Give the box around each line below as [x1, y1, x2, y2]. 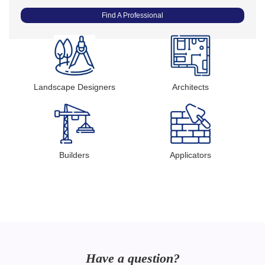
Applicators [170, 150, 212, 160]
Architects [172, 82, 209, 92]
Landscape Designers [33, 82, 115, 92]
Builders [59, 150, 90, 160]
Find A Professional [102, 11, 163, 20]
